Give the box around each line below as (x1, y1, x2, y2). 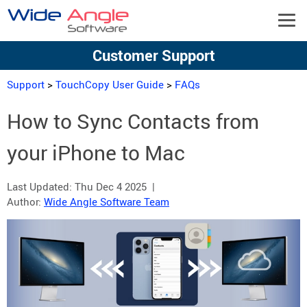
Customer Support (92, 45, 215, 65)
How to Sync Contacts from (7, 107, 259, 135)
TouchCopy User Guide (56, 77, 164, 91)
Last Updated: (7, 180, 75, 193)
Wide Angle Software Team (44, 195, 169, 208)
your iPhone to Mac (7, 138, 185, 167)
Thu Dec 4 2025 (75, 180, 147, 193)
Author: (7, 195, 44, 208)
